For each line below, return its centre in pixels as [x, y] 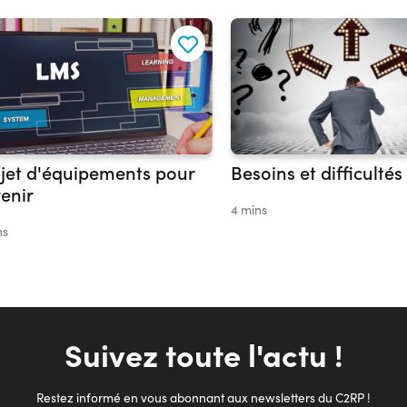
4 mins [249, 210]
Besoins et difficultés [317, 173]
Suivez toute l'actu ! [203, 354]
